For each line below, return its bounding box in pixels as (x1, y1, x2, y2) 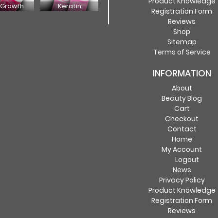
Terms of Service (153, 47, 211, 57)
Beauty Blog (162, 93, 202, 103)
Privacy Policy (159, 175, 205, 185)
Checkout (165, 114, 199, 124)
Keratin (57, 1, 81, 11)
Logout (175, 155, 199, 164)
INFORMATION (152, 67, 211, 79)
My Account (162, 145, 202, 154)
